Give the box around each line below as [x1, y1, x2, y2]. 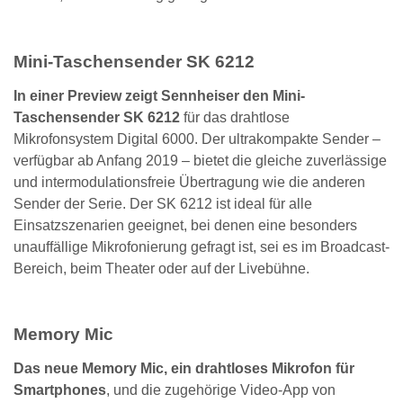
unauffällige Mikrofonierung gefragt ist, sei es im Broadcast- [13, 238, 390, 255]
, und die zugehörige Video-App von [106, 382, 336, 398]
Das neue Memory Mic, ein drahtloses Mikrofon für [13, 361, 354, 376]
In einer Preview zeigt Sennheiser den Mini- [13, 87, 305, 103]
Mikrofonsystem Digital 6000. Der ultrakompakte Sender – [13, 130, 381, 147]
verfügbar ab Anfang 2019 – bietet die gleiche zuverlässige [13, 152, 387, 168]
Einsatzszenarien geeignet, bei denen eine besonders [13, 217, 357, 233]
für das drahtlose [180, 109, 290, 125]
